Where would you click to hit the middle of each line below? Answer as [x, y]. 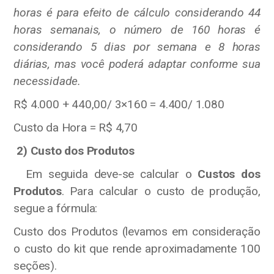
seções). [35, 265]
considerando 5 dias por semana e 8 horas [137, 46]
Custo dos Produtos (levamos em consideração [137, 231]
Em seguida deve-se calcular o [106, 174]
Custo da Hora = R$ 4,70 [76, 127]
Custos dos [229, 174]
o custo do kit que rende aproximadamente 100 [137, 248]
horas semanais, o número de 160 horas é [137, 29]
